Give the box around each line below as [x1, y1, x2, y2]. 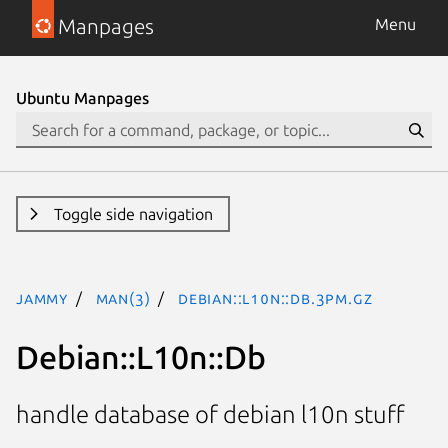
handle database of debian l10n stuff [16, 401, 405, 429]
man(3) [95, 289, 151, 307]
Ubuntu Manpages [16, 89, 149, 107]
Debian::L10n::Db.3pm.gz [178, 289, 373, 307]
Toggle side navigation [53, 205, 213, 223]
